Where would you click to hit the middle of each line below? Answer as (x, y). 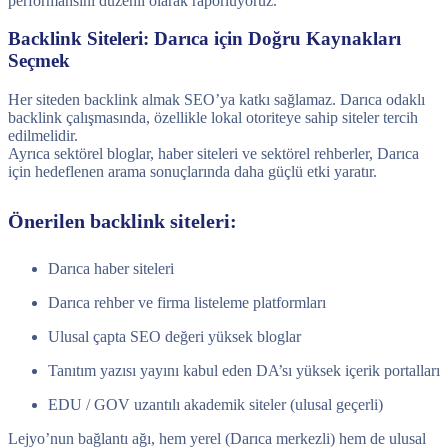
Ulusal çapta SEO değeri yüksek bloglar (174, 337)
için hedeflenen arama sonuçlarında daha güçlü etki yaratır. (192, 171)
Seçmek (39, 61)
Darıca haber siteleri (111, 269)
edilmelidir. (43, 135)
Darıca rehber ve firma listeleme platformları (187, 303)
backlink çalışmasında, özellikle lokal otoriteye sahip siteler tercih (213, 117)
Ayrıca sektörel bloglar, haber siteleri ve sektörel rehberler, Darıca (213, 153)
